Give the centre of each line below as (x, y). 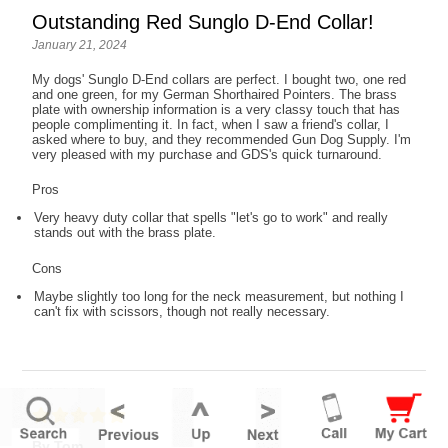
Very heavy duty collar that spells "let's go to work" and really (211, 218)
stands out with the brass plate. (125, 233)
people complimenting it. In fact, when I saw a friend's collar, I (211, 125)
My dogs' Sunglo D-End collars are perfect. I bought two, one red (219, 80)
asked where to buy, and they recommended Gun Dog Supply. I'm (222, 140)
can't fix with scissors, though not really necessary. (182, 312)
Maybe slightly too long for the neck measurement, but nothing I (219, 297)
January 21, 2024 (80, 45)
